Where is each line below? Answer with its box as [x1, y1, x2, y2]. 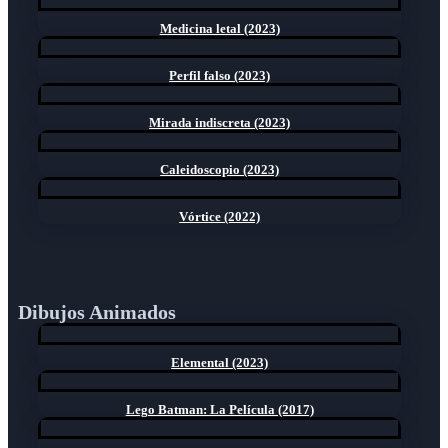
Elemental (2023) [171, 355, 269, 371]
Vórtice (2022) [179, 209, 261, 225]
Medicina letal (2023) [159, 21, 280, 37]
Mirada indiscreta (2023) [149, 115, 291, 131]
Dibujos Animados [18, 301, 176, 324]
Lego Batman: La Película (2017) [125, 402, 314, 418]
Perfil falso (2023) [169, 68, 271, 84]
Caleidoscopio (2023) [160, 162, 280, 178]
